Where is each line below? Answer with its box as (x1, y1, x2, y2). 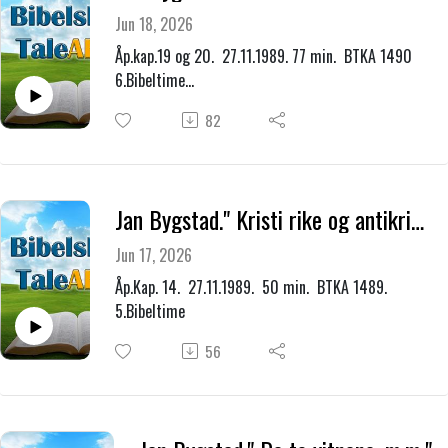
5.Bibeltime (114, 299, 185, 324)
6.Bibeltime (114, 68, 185, 93)
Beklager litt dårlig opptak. (114, 92, 282, 117)
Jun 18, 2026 (114, 12, 193, 37)
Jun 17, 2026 (114, 243, 192, 268)
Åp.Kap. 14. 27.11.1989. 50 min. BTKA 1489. (114, 275, 391, 300)
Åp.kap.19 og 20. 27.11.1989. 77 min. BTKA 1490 (114, 44, 416, 69)
